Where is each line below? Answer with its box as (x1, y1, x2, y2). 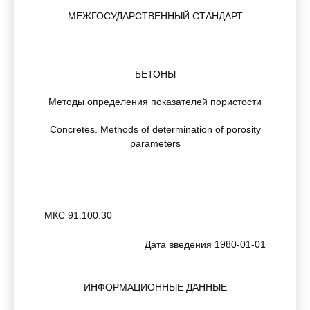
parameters (129, 138, 181, 149)
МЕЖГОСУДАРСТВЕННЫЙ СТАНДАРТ (67, 10, 243, 21)
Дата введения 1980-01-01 (145, 239, 266, 250)
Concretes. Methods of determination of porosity (49, 124, 261, 135)
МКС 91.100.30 (44, 210, 112, 221)
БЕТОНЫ (134, 69, 176, 80)
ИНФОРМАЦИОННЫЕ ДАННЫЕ (83, 282, 227, 293)
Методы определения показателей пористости (48, 96, 262, 107)
